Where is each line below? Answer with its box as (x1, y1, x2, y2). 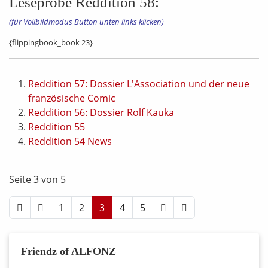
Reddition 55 (28, 120, 85, 134)
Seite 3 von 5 (9, 173, 66, 187)
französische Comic (28, 92, 115, 105)
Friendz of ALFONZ (21, 245, 116, 258)
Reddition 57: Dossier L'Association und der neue (28, 77, 249, 91)
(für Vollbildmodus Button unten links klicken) (9, 16, 164, 28)
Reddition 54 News (28, 135, 112, 148)
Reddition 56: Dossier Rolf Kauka (28, 106, 174, 120)
